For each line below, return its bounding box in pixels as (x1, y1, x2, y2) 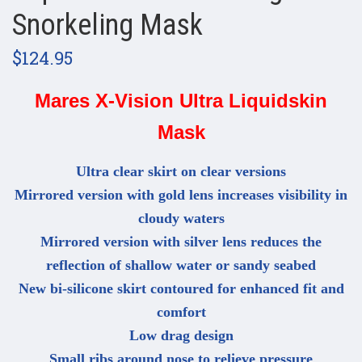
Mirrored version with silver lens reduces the (40, 234, 322, 250)
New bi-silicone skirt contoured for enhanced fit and (18, 280, 344, 297)
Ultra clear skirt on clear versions (76, 163, 286, 180)
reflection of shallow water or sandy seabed (46, 257, 316, 274)
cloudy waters (137, 210, 225, 227)
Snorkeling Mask (12, 8, 203, 43)
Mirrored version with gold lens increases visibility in (15, 187, 347, 204)
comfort (156, 304, 206, 321)
